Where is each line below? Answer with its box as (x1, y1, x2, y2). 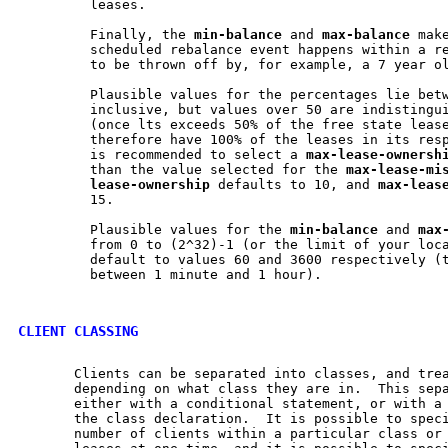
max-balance (322, 26, 410, 42)
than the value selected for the (18, 161, 346, 177)
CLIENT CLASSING (18, 322, 138, 339)
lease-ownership (90, 176, 210, 192)
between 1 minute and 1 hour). (18, 266, 322, 282)
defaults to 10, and (210, 176, 378, 192)
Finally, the (18, 26, 194, 42)
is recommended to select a (18, 146, 306, 162)
